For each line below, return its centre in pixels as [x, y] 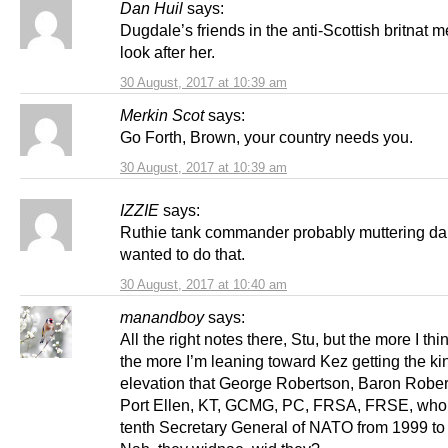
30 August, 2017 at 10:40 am [203, 285]
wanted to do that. [182, 254]
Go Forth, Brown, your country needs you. [266, 137]
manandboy [162, 317]
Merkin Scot [162, 115]
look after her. [167, 52]
